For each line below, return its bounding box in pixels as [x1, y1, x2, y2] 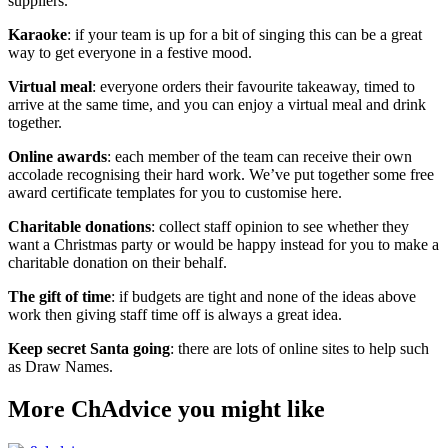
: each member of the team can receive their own [107, 147, 412, 165]
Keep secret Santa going [8, 339, 170, 357]
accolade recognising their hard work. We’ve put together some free [8, 165, 434, 183]
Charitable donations [8, 217, 151, 235]
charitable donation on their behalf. [8, 253, 235, 271]
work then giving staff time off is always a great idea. [8, 305, 346, 323]
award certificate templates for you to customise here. [8, 183, 350, 201]
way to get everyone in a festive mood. [8, 43, 260, 61]
